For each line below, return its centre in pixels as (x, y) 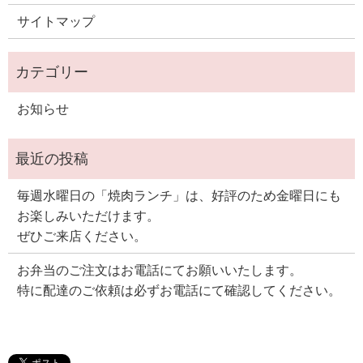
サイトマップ (56, 21)
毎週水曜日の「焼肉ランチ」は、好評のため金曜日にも (179, 195)
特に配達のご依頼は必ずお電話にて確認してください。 (179, 290)
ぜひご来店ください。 (82, 236)
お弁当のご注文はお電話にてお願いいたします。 (160, 270)
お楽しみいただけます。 (89, 216)
